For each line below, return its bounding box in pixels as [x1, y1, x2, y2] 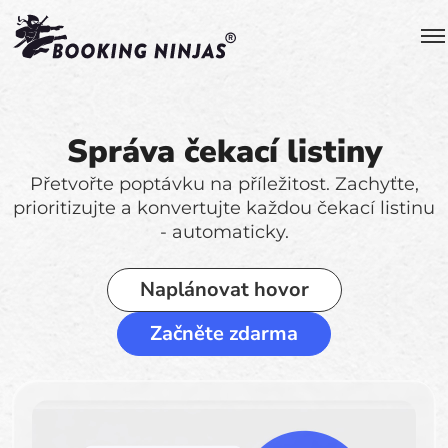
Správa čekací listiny [66, 130, 382, 173]
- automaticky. [159, 221, 289, 243]
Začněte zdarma [150, 320, 298, 347]
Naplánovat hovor [139, 276, 309, 303]
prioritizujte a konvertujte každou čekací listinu [13, 197, 435, 219]
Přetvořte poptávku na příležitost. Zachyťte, [29, 173, 419, 195]
